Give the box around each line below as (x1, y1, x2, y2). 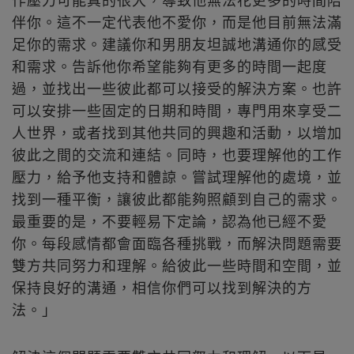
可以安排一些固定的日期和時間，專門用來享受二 (12, 101, 342, 121)
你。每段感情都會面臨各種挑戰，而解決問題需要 (12, 234, 342, 254)
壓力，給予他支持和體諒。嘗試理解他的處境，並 (12, 168, 342, 187)
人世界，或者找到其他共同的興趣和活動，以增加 (12, 123, 342, 143)
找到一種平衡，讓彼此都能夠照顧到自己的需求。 (12, 190, 342, 209)
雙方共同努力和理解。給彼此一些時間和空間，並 (12, 256, 342, 276)
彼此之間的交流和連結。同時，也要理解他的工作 (12, 145, 342, 165)
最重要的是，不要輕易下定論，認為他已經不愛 (12, 212, 327, 232)
